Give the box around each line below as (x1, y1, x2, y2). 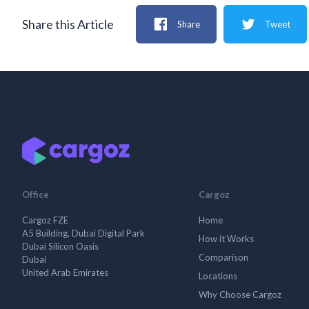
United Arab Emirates (22, 267, 108, 278)
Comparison (199, 252, 248, 263)
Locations (199, 270, 237, 281)
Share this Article (22, 17, 114, 32)
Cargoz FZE (22, 215, 68, 226)
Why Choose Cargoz (199, 289, 281, 300)
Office (22, 189, 49, 200)
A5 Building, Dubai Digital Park (22, 228, 145, 239)
